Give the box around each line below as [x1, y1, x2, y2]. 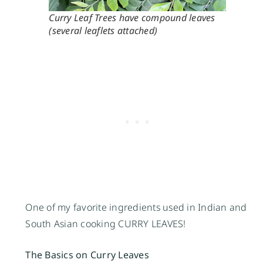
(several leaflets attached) [49, 23, 158, 37]
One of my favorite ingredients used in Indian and [25, 200, 247, 214]
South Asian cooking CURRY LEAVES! [25, 217, 186, 230]
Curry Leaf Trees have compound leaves [49, 11, 215, 24]
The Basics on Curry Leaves [25, 248, 149, 261]
